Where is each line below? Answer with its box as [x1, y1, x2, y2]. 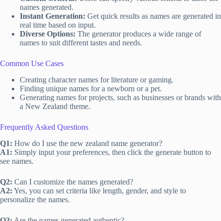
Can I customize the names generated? [12, 177, 133, 186]
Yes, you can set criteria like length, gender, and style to [12, 186, 186, 195]
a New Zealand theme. [20, 102, 90, 110]
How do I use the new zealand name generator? [12, 139, 162, 147]
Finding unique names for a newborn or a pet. [20, 84, 162, 93]
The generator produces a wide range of [75, 30, 201, 38]
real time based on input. [20, 21, 96, 30]
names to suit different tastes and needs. [20, 38, 142, 47]
